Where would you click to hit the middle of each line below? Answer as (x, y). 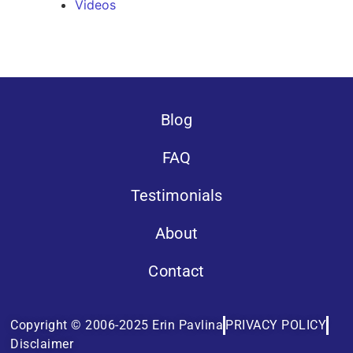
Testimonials (176, 195)
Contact (176, 271)
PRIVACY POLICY (276, 325)
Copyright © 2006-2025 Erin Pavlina (117, 325)
